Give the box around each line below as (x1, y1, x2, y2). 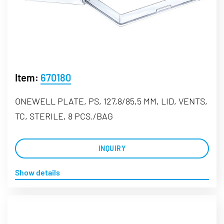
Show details (15, 167, 60, 177)
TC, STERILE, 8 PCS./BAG (15, 110, 113, 122)
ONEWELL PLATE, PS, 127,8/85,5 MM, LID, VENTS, (15, 95, 207, 107)
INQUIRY (98, 144, 126, 153)
